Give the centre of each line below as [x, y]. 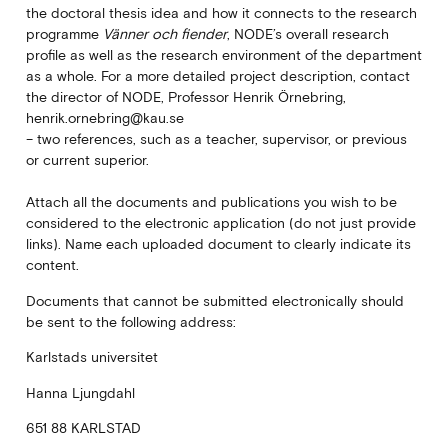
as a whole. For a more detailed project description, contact [217, 76]
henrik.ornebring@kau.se [104, 118]
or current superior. [87, 160]
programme [64, 34]
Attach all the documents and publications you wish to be [211, 202]
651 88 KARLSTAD [83, 427]
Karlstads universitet [91, 357]
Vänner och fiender [164, 34]
